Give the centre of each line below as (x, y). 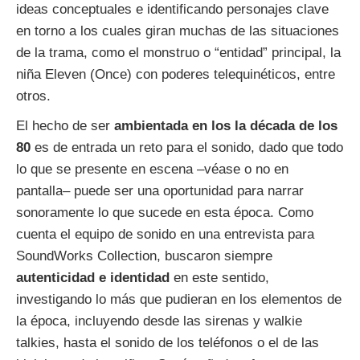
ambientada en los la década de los (226, 126)
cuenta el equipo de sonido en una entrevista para (165, 235)
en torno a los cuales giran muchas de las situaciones (178, 31)
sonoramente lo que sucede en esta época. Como (165, 213)
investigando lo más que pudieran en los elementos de (179, 300)
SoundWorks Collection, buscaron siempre (144, 256)
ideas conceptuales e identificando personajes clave (172, 10)
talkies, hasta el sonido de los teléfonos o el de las (168, 343)
